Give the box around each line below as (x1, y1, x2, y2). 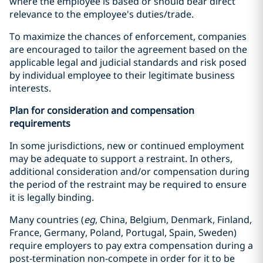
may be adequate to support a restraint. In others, (9, 152, 232, 165)
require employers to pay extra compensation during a (9, 239, 253, 252)
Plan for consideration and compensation (9, 104, 194, 117)
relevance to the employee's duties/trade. (9, 8, 194, 21)
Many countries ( (9, 213, 84, 226)
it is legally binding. (9, 191, 99, 204)
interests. (9, 82, 51, 95)
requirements (9, 117, 70, 130)
